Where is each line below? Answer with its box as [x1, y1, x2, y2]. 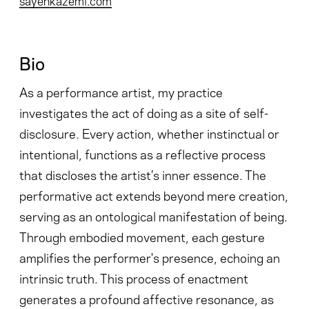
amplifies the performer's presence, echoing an [19, 248, 280, 266]
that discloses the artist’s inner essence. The [19, 165, 266, 183]
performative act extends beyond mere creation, [19, 186, 288, 203]
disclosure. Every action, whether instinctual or [19, 123, 279, 141]
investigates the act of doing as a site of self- [19, 103, 268, 121]
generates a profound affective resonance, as [19, 289, 274, 307]
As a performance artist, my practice [19, 82, 223, 100]
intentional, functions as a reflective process [19, 144, 266, 162]
